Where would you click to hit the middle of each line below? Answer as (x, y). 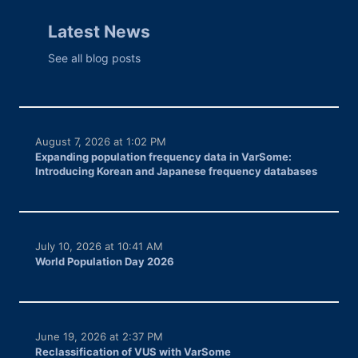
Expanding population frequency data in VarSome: (164, 156)
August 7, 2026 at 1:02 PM (101, 141)
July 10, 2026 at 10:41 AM (99, 246)
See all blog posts (94, 58)
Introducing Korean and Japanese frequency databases (177, 171)
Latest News (99, 32)
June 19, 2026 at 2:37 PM (99, 336)
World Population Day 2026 (105, 261)
